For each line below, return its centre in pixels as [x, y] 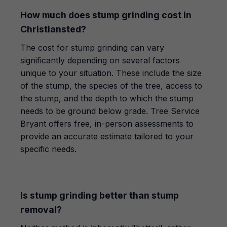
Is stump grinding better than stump [100, 195]
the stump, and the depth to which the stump [107, 98]
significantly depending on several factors [100, 60]
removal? [41, 210]
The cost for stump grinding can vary [92, 48]
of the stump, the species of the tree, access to [111, 86]
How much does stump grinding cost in [106, 15]
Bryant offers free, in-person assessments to [107, 124]
